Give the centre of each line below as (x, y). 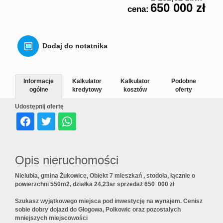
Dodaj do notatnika (75, 46)
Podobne (183, 81)
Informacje (39, 81)
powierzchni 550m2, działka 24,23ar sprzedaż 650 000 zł (95, 184)
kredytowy (87, 90)
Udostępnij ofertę (39, 107)
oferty (183, 90)
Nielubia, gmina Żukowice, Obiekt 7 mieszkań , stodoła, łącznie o (105, 176)
